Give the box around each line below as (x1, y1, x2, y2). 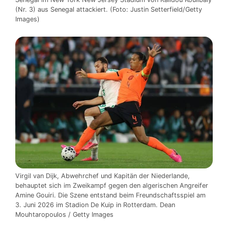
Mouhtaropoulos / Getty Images (15, 211, 113, 219)
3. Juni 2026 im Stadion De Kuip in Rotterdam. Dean (15, 201, 175, 209)
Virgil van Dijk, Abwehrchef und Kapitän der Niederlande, (15, 172, 190, 180)
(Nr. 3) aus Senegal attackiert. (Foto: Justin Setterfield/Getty (15, 5, 202, 13)
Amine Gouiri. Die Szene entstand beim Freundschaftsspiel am (15, 191, 206, 199)
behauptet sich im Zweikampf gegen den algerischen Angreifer (15, 182, 208, 190)
